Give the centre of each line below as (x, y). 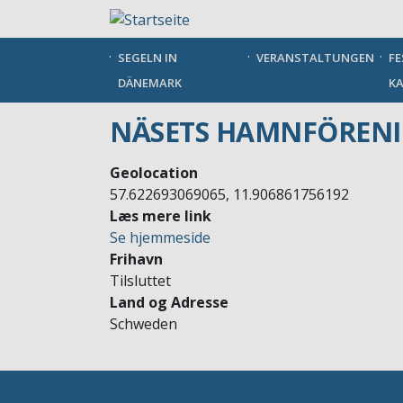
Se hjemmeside (160, 237)
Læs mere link (161, 215)
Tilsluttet (140, 280)
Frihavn (136, 259)
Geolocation (154, 172)
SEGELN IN (148, 57)
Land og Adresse (169, 302)
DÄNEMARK (150, 82)
